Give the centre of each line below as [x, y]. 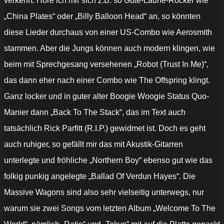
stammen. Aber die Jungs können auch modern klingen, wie [109, 48]
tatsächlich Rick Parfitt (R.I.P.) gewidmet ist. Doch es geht [105, 128]
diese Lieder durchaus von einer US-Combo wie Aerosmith [108, 32]
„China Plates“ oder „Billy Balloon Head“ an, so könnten [102, 16]
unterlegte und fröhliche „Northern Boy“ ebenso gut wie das [108, 160]
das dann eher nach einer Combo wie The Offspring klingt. [107, 80]
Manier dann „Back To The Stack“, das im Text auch [95, 112]
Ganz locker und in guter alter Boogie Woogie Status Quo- [106, 96]
